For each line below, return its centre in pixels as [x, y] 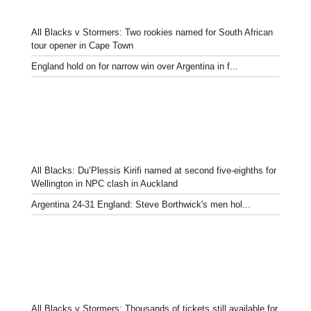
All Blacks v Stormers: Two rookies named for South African [152, 32]
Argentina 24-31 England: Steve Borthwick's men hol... [141, 204]
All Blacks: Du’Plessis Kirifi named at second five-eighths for [154, 170]
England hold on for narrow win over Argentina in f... [135, 66]
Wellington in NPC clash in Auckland [104, 183]
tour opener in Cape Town [82, 45]
